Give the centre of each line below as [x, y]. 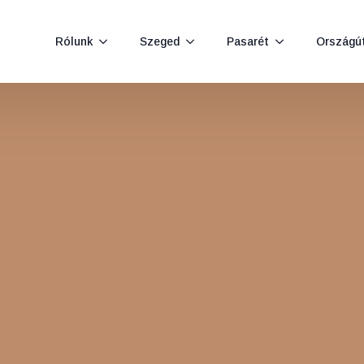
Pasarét [248, 41]
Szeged [160, 41]
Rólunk [74, 41]
